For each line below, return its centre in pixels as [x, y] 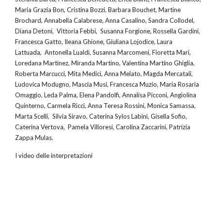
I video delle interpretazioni [54, 155]
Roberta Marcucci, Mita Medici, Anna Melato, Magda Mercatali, [104, 74]
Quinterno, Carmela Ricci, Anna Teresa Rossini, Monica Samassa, [106, 106]
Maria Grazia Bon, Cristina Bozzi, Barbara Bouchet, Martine [98, 10]
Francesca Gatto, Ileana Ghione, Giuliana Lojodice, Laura [94, 42]
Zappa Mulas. [34, 138]
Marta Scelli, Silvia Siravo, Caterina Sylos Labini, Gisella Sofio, [101, 116]
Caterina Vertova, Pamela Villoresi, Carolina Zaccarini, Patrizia [103, 127]
